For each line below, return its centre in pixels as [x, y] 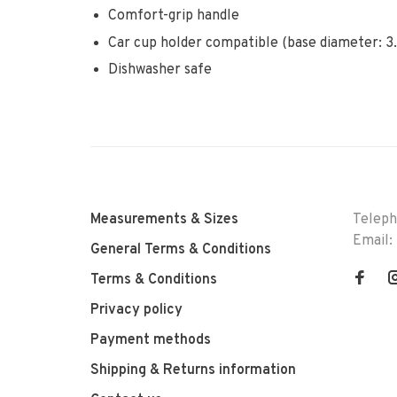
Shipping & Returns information [193, 371]
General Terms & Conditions [181, 250]
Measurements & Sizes [164, 220]
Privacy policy [136, 311]
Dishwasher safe [160, 70]
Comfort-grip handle [174, 16]
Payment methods [151, 341]
